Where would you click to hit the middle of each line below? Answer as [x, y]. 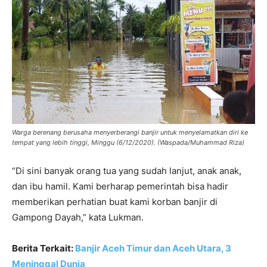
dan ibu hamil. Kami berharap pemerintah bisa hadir [120, 187]
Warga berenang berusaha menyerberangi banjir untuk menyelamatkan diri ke [130, 133]
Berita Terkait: [44, 249]
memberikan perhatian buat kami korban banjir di [115, 202]
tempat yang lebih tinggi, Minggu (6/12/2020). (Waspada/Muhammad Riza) [128, 143]
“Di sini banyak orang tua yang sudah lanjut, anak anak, [127, 171]
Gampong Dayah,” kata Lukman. [78, 218]
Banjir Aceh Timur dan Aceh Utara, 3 [153, 249]
